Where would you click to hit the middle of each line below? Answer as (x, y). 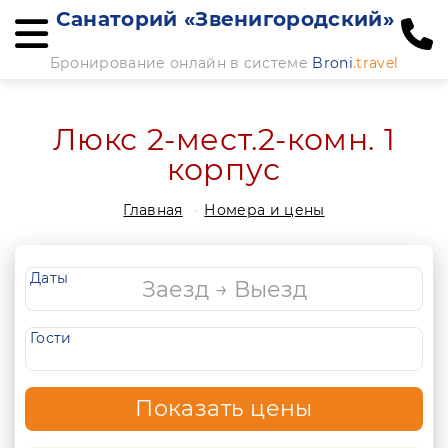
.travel (375, 63)
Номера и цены (264, 210)
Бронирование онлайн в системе (181, 63)
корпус (224, 169)
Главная (153, 210)
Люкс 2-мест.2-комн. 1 (224, 139)
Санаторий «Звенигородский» (224, 19)
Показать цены (224, 408)
